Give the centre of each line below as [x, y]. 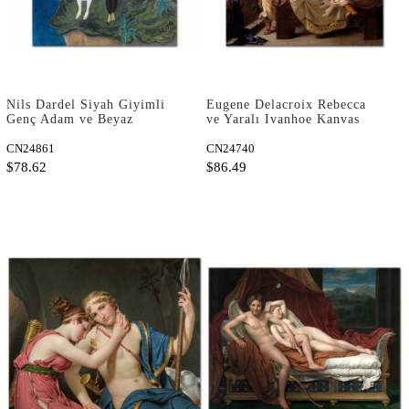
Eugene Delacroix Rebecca [286, 104]
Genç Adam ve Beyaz [70, 119]
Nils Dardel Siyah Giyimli [86, 104]
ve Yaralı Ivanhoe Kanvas [283, 119]
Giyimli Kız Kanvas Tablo [85, 133]
